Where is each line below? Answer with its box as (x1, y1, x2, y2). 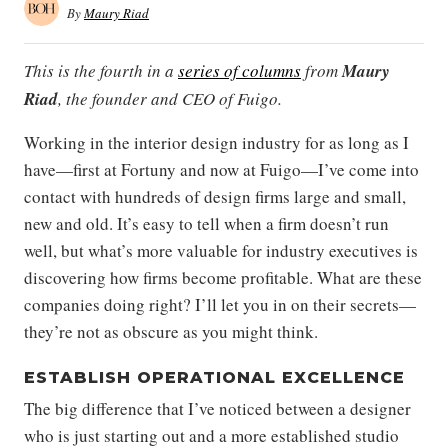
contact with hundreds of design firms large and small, (24, 185, 406, 208)
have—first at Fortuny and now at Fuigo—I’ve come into (24, 158, 419, 181)
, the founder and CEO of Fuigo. (58, 87, 282, 110)
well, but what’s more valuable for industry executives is (24, 239, 418, 262)
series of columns (178, 59, 301, 82)
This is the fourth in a (24, 59, 178, 82)
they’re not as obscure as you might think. (24, 320, 318, 343)
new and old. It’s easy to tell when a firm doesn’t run (24, 212, 389, 235)
